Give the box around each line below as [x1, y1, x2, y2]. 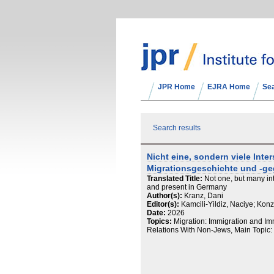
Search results [153, 124, 201, 132]
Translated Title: [147, 174, 202, 183]
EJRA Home [207, 83, 250, 91]
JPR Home [158, 83, 195, 91]
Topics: [147, 217, 172, 226]
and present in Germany [147, 183, 227, 191]
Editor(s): [147, 200, 179, 209]
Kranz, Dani [184, 191, 223, 200]
